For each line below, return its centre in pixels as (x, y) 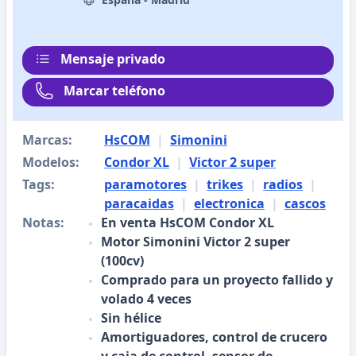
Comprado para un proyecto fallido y (217, 280)
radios (283, 184)
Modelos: (51, 162)
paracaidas (139, 203)
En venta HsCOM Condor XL (188, 222)
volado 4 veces (146, 299)
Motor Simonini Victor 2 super (195, 242)
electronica (229, 203)
